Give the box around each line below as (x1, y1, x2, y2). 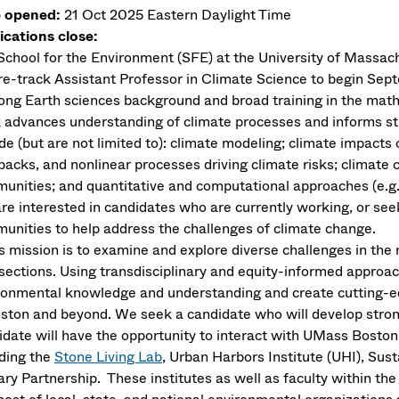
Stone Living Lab (54, 346, 162, 367)
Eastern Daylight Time (147, 4, 291, 25)
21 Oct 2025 (64, 4, 147, 25)
